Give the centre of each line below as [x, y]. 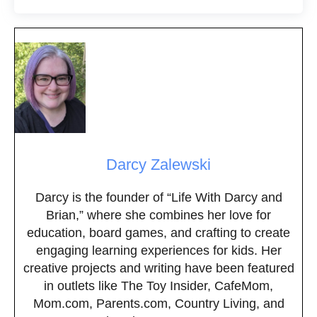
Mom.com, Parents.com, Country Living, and [158, 303]
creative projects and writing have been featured [158, 268]
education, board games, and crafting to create [158, 232]
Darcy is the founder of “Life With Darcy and [158, 197]
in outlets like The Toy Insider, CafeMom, [158, 286]
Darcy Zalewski [158, 164]
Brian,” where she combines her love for [158, 215]
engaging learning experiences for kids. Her [158, 250]
